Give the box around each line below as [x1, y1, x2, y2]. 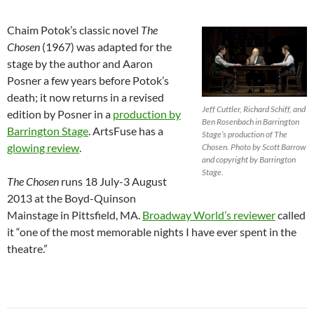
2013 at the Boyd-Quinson [7, 191, 136, 205]
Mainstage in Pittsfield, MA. [7, 207, 142, 221]
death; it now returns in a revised [7, 90, 164, 104]
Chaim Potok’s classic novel [7, 22, 141, 36]
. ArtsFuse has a [88, 123, 163, 137]
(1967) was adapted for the [40, 39, 172, 53]
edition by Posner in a [7, 107, 113, 121]
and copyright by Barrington [202, 153, 296, 165]
